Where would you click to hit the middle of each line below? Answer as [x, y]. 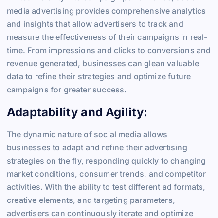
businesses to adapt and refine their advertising [97, 148]
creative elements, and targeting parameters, [91, 200]
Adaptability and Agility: [79, 112]
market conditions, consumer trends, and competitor [107, 174]
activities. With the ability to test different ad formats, [106, 187]
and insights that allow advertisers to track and [95, 24]
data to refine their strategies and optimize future [99, 77]
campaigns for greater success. [67, 90]
